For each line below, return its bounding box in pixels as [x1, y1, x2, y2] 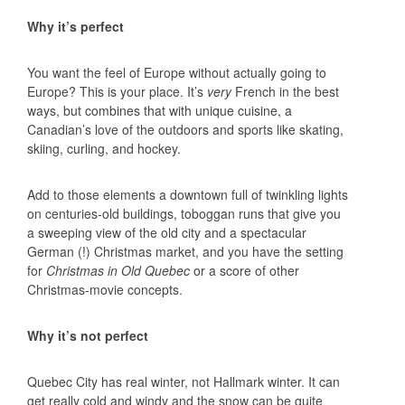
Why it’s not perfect [27, 326, 148, 345]
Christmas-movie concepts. [27, 280, 183, 299]
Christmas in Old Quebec [46, 261, 193, 280]
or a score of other [193, 261, 299, 280]
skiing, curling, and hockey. [27, 139, 181, 158]
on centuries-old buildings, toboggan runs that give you [27, 204, 341, 223]
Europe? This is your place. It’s [27, 82, 207, 101]
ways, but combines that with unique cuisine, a [27, 101, 292, 120]
